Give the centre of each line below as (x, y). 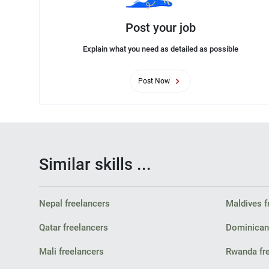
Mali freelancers (71, 252)
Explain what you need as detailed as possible (160, 49)
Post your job (160, 27)
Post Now (154, 81)
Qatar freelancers (73, 228)
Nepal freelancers (74, 204)
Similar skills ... (95, 165)
